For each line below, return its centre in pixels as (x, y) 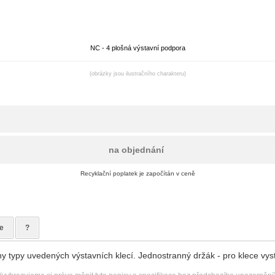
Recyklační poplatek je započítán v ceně (137, 173)
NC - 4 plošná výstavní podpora (137, 48)
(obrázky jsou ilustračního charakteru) (137, 74)
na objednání (137, 150)
